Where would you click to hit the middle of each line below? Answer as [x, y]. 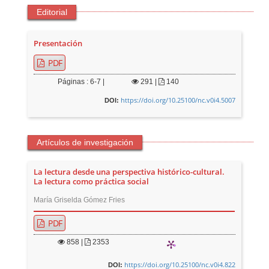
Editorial [52, 12]
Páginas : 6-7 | [81, 82]
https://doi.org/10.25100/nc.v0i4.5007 [178, 100]
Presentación [58, 44]
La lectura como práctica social [92, 182]
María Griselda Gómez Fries [80, 200]
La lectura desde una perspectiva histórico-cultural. [129, 172]
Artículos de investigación [85, 143]
